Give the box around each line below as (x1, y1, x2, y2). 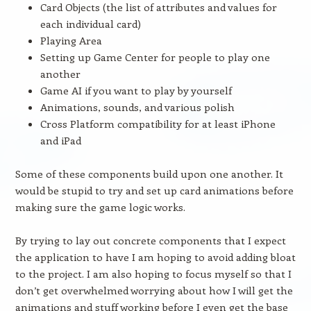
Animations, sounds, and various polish (40, 100, 235, 114)
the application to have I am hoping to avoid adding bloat (15, 250, 296, 264)
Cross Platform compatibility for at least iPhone (40, 117, 276, 131)
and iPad (40, 133, 81, 147)
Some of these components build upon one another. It (15, 167, 283, 180)
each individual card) (40, 17, 141, 31)
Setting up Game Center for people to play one (40, 50, 270, 64)
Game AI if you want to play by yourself (40, 83, 232, 97)
